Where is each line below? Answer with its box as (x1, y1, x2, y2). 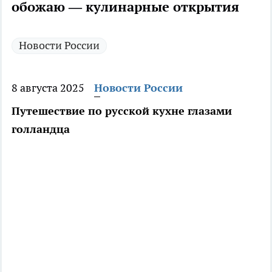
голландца (12, 122, 70, 137)
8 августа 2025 (12, 81, 84, 95)
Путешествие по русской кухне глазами (12, 104, 232, 118)
